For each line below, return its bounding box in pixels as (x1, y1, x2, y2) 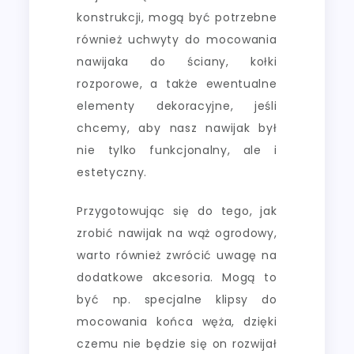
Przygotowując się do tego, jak (77, 202, 277, 219)
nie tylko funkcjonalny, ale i (77, 141, 277, 158)
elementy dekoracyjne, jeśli (77, 97, 277, 114)
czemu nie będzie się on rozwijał (77, 335, 277, 352)
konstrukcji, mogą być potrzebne (77, 9, 277, 25)
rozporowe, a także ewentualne (77, 75, 277, 92)
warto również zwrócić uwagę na (77, 247, 277, 263)
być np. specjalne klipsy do (77, 291, 277, 307)
